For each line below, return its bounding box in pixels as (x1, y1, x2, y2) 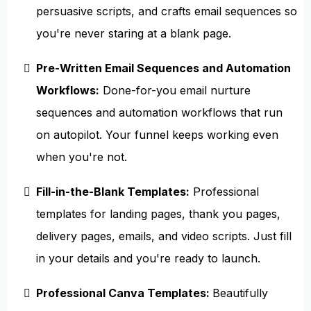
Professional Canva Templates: (36, 286, 212, 300)
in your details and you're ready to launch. (36, 251, 260, 265)
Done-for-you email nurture (99, 83, 251, 97)
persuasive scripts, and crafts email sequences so (36, 4, 297, 18)
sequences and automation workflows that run (36, 106, 283, 119)
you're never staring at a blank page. (36, 26, 231, 40)
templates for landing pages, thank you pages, (36, 207, 280, 221)
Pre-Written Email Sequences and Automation (36, 61, 291, 75)
